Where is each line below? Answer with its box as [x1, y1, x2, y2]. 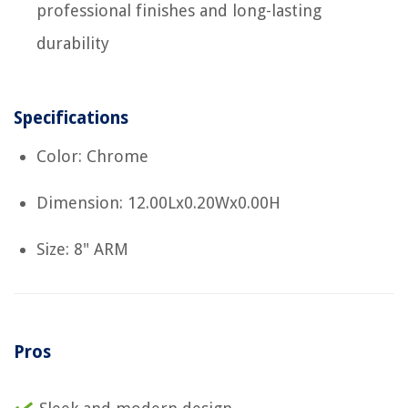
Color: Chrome [36, 146, 148, 166]
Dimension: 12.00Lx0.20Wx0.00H [36, 192, 280, 212]
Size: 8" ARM [36, 239, 128, 259]
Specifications [14, 107, 128, 128]
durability [36, 33, 109, 53]
